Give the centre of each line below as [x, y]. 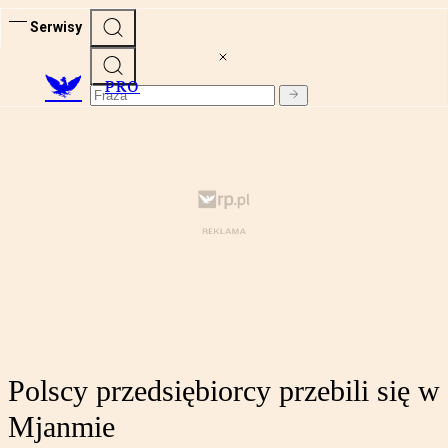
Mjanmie [61, 427]
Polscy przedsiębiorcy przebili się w [224, 391]
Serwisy [56, 26]
